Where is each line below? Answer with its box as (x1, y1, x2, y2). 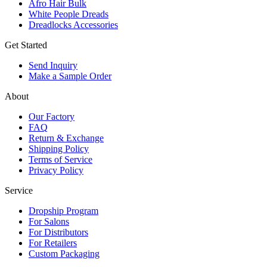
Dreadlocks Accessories (29, 19, 118, 30)
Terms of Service (29, 154, 92, 164)
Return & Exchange (29, 132, 104, 143)
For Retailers (29, 237, 77, 248)
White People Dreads (29, 8, 108, 19)
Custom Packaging (29, 248, 100, 259)
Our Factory (29, 111, 74, 122)
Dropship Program (29, 205, 98, 216)
